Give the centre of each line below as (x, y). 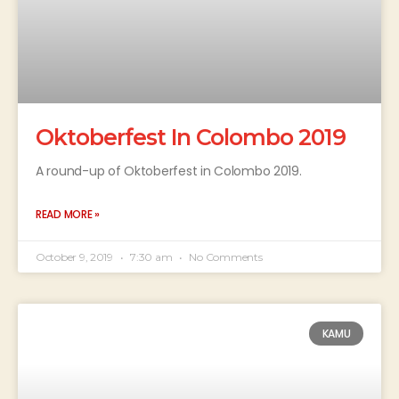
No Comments (224, 257)
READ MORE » (68, 215)
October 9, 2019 (76, 257)
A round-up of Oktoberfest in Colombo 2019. (169, 171)
